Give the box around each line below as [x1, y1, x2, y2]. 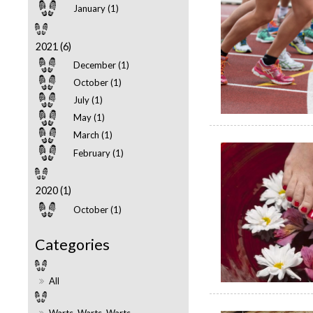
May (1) [73, 112, 105, 124]
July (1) [73, 94, 103, 106]
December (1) [73, 59, 130, 71]
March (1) [73, 129, 113, 141]
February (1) [73, 147, 124, 159]
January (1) [73, 2, 119, 14]
